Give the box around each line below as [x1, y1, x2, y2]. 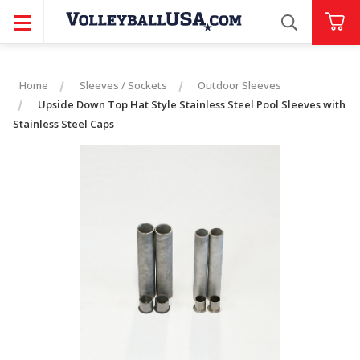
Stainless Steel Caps [13, 117, 114, 131]
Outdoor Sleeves [198, 78, 282, 92]
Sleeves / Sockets [79, 78, 167, 92]
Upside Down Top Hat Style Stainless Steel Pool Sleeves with [37, 97, 346, 112]
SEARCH [288, 23, 342, 40]
